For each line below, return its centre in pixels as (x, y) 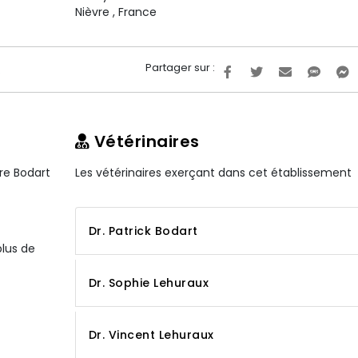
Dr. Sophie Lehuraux (148, 283)
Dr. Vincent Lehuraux (151, 335)
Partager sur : (180, 68)
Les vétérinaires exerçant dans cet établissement (213, 173)
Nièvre (93, 12)
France (137, 12)
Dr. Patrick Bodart (143, 231)
